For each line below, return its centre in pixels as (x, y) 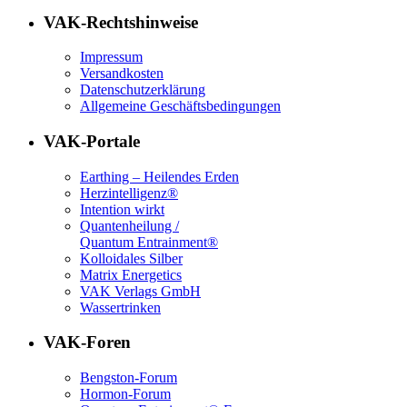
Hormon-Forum (125, 394)
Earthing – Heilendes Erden (159, 176)
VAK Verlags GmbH (140, 291)
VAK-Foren (87, 342)
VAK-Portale (92, 142)
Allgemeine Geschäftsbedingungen (180, 106)
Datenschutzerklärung (143, 90)
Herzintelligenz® (129, 193)
